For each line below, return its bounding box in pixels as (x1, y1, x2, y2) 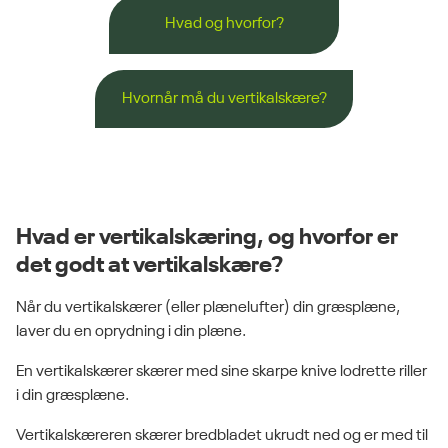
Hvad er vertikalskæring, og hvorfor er (16, 226, 398, 250)
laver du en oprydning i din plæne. (16, 324, 246, 341)
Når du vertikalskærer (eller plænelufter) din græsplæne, (16, 300, 400, 317)
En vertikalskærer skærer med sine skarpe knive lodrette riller (16, 364, 427, 381)
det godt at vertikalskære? (16, 254, 283, 278)
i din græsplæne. (16, 388, 129, 405)
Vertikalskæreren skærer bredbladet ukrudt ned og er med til (16, 428, 428, 445)
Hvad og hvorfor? (164, 16, 284, 33)
